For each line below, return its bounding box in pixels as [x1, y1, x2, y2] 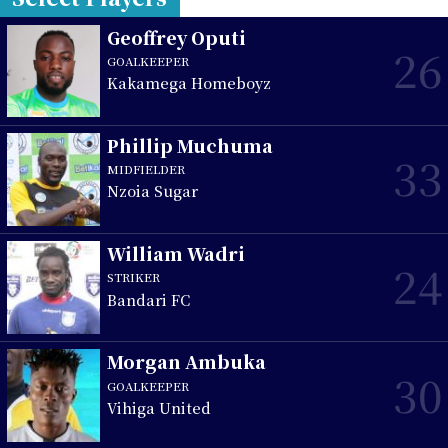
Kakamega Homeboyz [107, 72, 272, 94]
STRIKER [107, 269, 161, 286]
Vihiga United [107, 397, 212, 419]
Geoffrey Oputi [107, 24, 247, 50]
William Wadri [107, 241, 246, 267]
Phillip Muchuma [107, 132, 274, 158]
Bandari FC [107, 288, 191, 310]
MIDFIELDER [107, 161, 186, 178]
